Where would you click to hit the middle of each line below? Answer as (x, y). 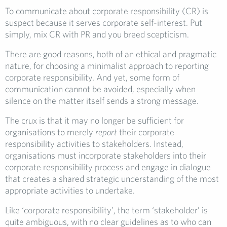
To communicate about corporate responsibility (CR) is (107, 11)
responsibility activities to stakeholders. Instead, (94, 144)
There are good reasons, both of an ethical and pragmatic (111, 54)
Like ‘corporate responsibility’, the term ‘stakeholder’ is (106, 210)
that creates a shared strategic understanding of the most (112, 179)
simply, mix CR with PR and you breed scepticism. (97, 34)
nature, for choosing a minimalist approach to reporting (107, 66)
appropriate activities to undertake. (70, 191)
